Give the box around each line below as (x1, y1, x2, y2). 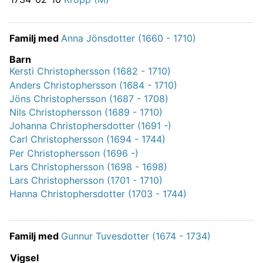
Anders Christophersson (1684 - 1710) (9, 79, 177, 91)
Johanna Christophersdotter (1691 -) (9, 120, 171, 132)
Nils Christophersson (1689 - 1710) (9, 106, 163, 118)
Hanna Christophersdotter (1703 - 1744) (9, 188, 187, 200)
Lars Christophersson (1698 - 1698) (9, 160, 167, 173)
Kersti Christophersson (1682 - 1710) (9, 65, 171, 77)
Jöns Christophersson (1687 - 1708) (9, 92, 168, 104)
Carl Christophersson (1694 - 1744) (9, 133, 166, 146)
